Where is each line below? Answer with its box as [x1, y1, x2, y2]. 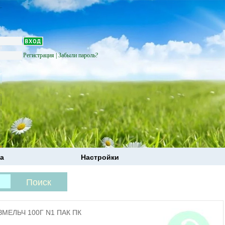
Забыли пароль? [58, 52, 98, 59]
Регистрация [23, 52, 55, 59]
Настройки [81, 153, 119, 161]
